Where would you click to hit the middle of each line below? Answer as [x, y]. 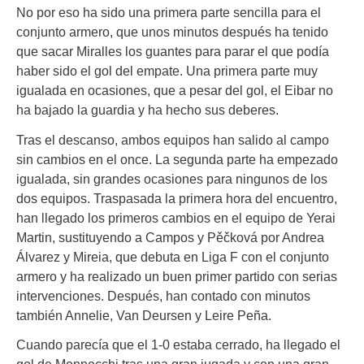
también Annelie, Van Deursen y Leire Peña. [144, 315]
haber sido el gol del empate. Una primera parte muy [167, 71]
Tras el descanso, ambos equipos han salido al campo [173, 139]
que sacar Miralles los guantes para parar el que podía [173, 52]
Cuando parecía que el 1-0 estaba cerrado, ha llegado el [178, 344]
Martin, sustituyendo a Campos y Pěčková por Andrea [170, 237]
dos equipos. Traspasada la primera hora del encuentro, [177, 198]
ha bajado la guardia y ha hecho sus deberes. [147, 110]
